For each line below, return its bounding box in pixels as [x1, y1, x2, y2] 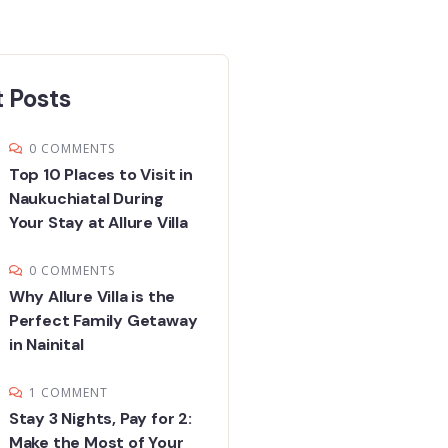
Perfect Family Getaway [8, 310, 198, 332]
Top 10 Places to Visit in [8, 164, 193, 186]
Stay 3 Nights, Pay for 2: [8, 408, 192, 430]
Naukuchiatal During [8, 188, 164, 210]
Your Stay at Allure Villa [8, 212, 188, 234]
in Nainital [8, 334, 84, 356]
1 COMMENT [28, 384, 108, 402]
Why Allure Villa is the [8, 286, 176, 308]
